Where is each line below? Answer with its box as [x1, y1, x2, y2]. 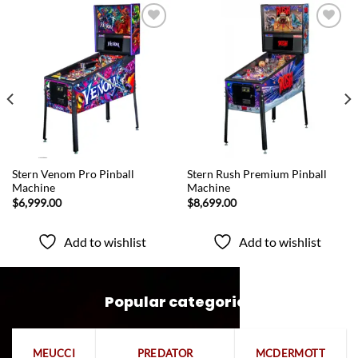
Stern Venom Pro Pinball [11, 168, 134, 181]
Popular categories [104, 292, 254, 312]
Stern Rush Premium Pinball [186, 168, 327, 181]
